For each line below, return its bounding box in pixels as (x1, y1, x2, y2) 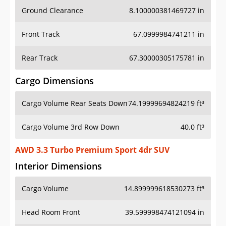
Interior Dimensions (15, 160, 102, 173)
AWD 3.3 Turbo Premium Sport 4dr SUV (15, 144, 169, 156)
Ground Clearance (22, 6, 83, 16)
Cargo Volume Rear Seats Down (22, 98, 128, 108)
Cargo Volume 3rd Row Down (22, 122, 120, 132)
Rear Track (22, 53, 58, 63)
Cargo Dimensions (15, 75, 94, 87)
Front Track (22, 29, 60, 39)
